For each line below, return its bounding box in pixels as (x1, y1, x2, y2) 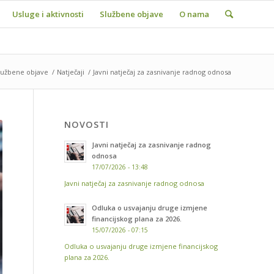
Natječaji (57, 67, 84, 76)
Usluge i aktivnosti (12, 9, 84, 20)
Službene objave (100, 9, 163, 20)
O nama (179, 9, 209, 20)
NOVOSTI (64, 119, 109, 130)
